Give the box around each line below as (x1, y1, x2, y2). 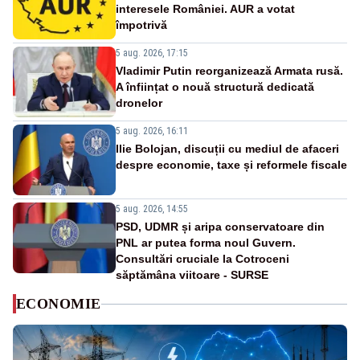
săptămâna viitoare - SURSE (116, 268, 268, 282)
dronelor (116, 96, 162, 110)
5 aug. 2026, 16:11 (116, 125, 188, 137)
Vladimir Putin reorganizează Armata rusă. (116, 64, 343, 78)
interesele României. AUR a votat (116, 2, 295, 16)
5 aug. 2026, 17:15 (116, 47, 188, 59)
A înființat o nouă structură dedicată (116, 80, 314, 94)
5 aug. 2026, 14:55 (116, 203, 188, 215)
